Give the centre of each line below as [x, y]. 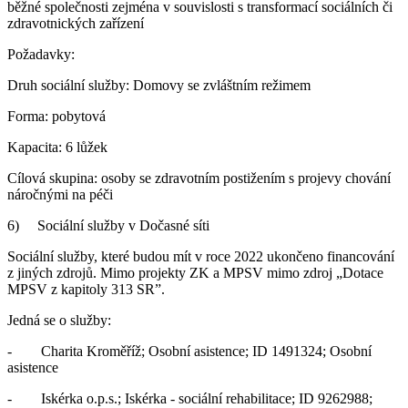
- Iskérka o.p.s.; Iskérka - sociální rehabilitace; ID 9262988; [190, 398]
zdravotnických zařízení [76, 23]
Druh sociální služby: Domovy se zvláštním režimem [159, 85]
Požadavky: [41, 54]
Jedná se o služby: [59, 320]
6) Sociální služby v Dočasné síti [108, 225]
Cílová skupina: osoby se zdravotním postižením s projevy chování [199, 178]
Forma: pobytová [56, 116]
